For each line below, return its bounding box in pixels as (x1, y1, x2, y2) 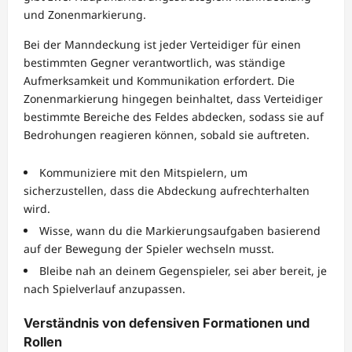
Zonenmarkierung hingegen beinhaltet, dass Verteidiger (24, 90, 323, 106)
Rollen (24, 333, 62, 350)
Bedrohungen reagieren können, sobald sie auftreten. (24, 126, 310, 142)
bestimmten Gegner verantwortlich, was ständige (24, 54, 285, 70)
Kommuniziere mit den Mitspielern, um (39, 164, 247, 180)
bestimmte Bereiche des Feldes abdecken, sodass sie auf (24, 108, 324, 124)
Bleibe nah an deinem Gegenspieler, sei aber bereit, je (39, 262, 327, 278)
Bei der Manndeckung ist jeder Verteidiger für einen (24, 36, 301, 52)
